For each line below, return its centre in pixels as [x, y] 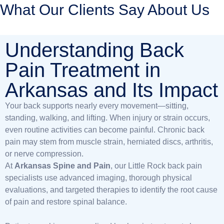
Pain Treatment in [83, 70]
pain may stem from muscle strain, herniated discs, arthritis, [109, 142]
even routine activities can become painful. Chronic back [105, 130]
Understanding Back [94, 50]
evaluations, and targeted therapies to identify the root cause [111, 190]
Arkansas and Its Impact [111, 90]
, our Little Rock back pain [156, 166]
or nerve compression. [44, 154]
